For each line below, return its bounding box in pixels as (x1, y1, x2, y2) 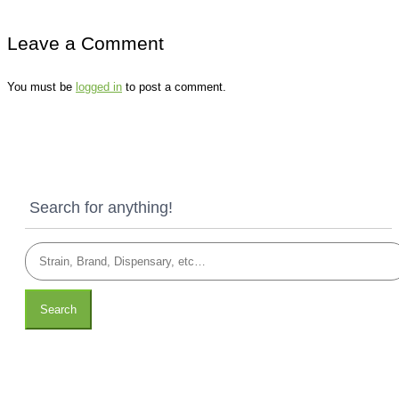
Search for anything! (29, 197, 173, 216)
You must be (7, 79, 76, 94)
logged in (76, 79, 122, 94)
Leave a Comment (7, 32, 164, 53)
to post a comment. (122, 79, 226, 94)
